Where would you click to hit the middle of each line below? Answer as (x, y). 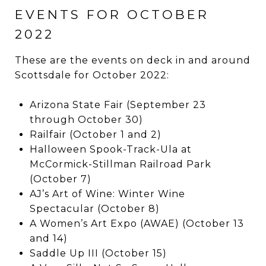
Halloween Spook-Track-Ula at (110, 149)
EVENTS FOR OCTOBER (112, 14)
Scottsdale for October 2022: (92, 75)
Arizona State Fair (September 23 (118, 104)
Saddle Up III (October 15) (98, 253)
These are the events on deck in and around (133, 60)
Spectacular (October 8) (94, 208)
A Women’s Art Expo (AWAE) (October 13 (137, 223)
